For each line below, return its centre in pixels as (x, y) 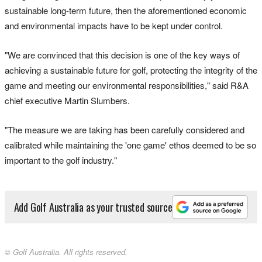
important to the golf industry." (61, 160)
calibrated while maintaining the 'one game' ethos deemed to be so (130, 144)
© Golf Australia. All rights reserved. (66, 252)
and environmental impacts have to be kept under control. (114, 25)
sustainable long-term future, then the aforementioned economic (126, 10)
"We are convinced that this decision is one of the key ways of (122, 54)
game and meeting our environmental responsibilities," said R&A (127, 85)
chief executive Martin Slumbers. (67, 100)
